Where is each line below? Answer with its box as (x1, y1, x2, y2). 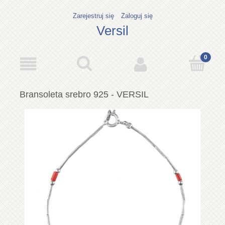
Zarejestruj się (72, 12, 114, 20)
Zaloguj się (121, 12, 153, 20)
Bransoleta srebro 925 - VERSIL (20, 89, 149, 100)
